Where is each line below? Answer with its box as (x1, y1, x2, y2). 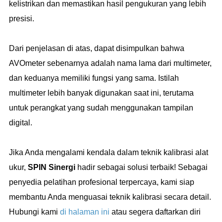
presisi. (9, 14, 34, 23)
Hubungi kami (9, 207, 60, 216)
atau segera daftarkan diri (110, 207, 201, 216)
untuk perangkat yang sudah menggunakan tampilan (9, 103, 193, 112)
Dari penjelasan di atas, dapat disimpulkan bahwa (9, 44, 184, 53)
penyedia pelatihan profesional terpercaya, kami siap (9, 177, 194, 186)
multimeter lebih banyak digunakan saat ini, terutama (9, 88, 194, 97)
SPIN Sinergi (28, 163, 75, 171)
